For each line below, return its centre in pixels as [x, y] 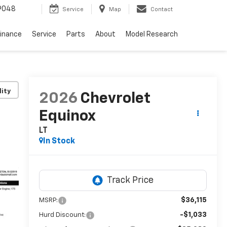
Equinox [67, 117]
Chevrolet [115, 99]
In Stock [59, 142]
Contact [162, 10]
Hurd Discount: [62, 215]
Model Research [152, 35]
